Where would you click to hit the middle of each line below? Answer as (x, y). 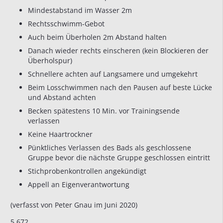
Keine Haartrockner (60, 134)
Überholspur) (50, 61)
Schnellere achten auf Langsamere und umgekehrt (113, 74)
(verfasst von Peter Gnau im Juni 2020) (74, 205)
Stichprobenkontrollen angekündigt (87, 171)
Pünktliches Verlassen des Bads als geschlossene (110, 148)
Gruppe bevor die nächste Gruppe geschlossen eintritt (119, 158)
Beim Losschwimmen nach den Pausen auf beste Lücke (120, 88)
